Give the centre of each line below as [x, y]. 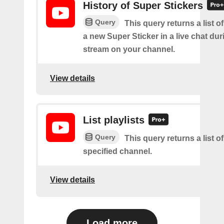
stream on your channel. [129, 49]
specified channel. [117, 151]
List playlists [114, 120]
